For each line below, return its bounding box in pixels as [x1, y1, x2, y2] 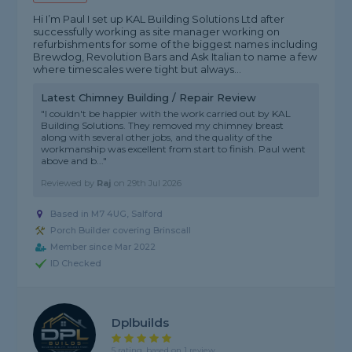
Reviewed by [41, 178, 97, 189]
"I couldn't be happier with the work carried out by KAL [41, 108, 291, 120]
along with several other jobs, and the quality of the [41, 131, 273, 144]
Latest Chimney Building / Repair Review [41, 91, 257, 104]
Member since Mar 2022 [50, 241, 156, 253]
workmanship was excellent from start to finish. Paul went [41, 143, 306, 156]
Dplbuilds [112, 314, 170, 330]
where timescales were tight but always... [33, 63, 242, 76]
